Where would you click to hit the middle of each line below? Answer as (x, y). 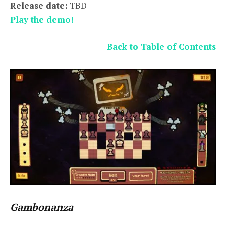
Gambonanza (42, 207)
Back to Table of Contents (161, 46)
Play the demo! (42, 19)
